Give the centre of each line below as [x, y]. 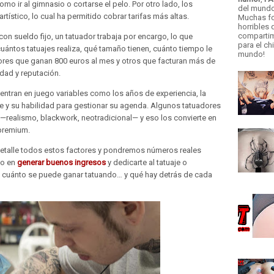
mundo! [251, 54]
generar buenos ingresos [61, 162]
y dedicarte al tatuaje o [146, 162]
